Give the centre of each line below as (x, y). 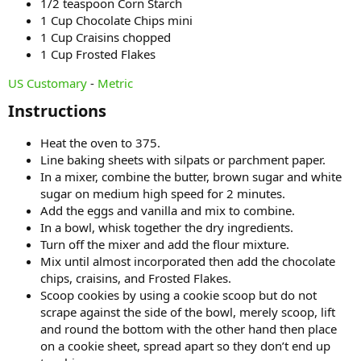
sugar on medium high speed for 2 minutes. (163, 193)
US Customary (48, 83)
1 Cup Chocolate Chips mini (116, 20)
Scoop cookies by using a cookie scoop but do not (178, 295)
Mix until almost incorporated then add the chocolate (188, 261)
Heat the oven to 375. (100, 142)
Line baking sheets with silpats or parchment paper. (183, 159)
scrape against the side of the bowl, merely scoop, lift (188, 311)
